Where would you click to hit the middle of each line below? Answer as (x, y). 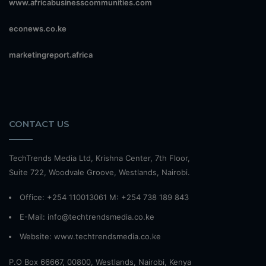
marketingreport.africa (51, 54)
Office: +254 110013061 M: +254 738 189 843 (104, 197)
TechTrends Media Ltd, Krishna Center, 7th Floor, (99, 158)
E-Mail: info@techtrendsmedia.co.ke (87, 216)
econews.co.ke (38, 28)
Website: (37, 236)
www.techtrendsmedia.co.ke (107, 236)
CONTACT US (39, 123)
